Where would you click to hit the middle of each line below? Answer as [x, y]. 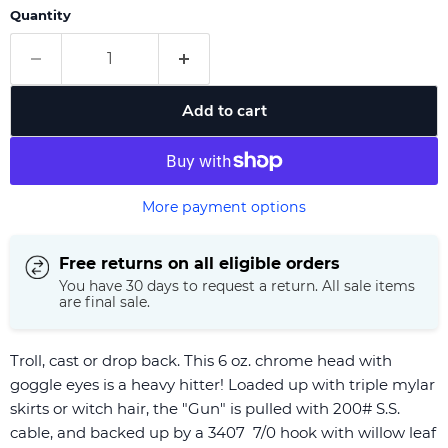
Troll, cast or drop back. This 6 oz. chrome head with [201, 360]
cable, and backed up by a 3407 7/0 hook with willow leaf [223, 432]
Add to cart [224, 110]
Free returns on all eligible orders [199, 263]
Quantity [40, 14]
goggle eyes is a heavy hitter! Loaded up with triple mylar [222, 384]
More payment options [224, 206]
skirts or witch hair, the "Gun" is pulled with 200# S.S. [205, 408]
